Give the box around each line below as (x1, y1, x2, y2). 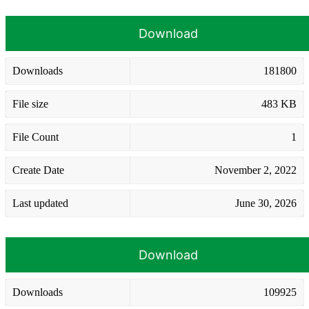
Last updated (12, 197, 68, 209)
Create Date (12, 163, 64, 176)
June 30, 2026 (235, 197, 297, 209)
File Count (12, 130, 59, 143)
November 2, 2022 (215, 163, 297, 176)
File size (12, 97, 48, 110)
